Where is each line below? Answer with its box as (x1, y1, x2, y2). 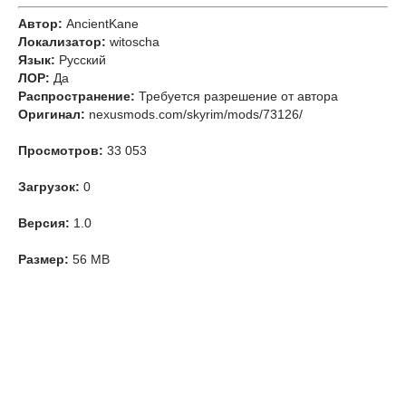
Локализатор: (18, 34, 106, 50)
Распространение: (18, 89, 135, 104)
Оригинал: (18, 107, 85, 122)
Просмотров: (18, 143, 103, 159)
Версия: (18, 216, 70, 231)
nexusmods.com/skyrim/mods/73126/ (89, 107, 303, 122)
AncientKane (66, 16, 139, 32)
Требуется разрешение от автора (139, 89, 338, 104)
